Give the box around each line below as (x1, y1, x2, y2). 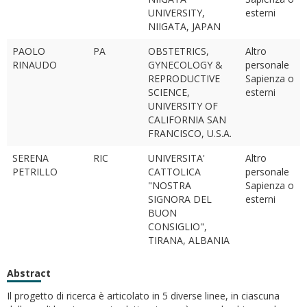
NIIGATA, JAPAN (148, 20, 221, 33)
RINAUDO (12, 58, 57, 71)
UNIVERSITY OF (148, 99, 218, 112)
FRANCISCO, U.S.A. (148, 127, 232, 140)
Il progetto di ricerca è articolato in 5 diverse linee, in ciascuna (7, 289, 280, 302)
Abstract (7, 267, 51, 280)
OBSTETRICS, (148, 45, 209, 58)
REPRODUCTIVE (148, 72, 220, 85)
